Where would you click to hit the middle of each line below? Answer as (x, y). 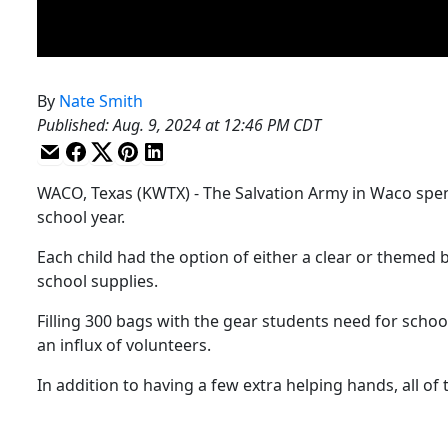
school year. (81, 216)
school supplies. (97, 280)
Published (71, 124)
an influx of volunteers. (124, 344)
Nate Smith (101, 100)
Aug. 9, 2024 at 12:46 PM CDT (217, 124)
